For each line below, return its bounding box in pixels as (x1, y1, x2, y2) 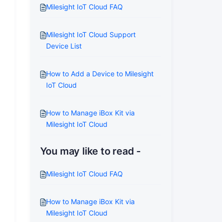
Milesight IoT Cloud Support (46, 30, 136, 39)
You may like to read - (40, 145, 141, 157)
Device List (46, 42, 82, 50)
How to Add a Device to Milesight (46, 69, 154, 78)
